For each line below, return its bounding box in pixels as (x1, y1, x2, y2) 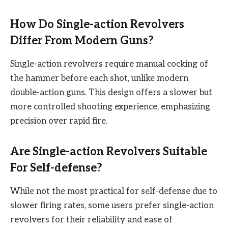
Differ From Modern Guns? (10, 34, 154, 47)
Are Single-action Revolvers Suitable (10, 145, 207, 158)
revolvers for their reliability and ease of (10, 214, 173, 225)
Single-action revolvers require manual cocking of (10, 59, 208, 70)
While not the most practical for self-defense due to (10, 186, 217, 196)
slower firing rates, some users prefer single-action (10, 200, 214, 211)
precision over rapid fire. (10, 116, 107, 127)
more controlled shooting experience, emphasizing (10, 102, 210, 112)
